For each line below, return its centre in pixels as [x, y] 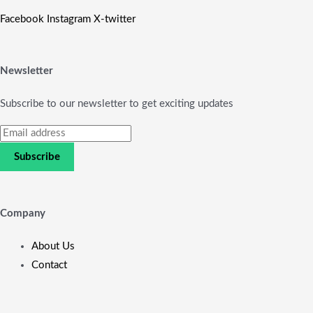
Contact [49, 265]
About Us [53, 247]
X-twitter [115, 20]
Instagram [69, 20]
